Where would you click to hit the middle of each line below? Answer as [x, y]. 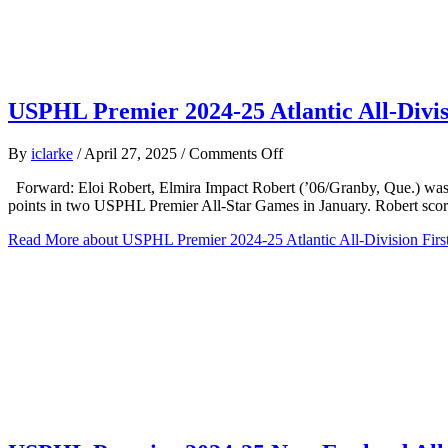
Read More [43, 239]
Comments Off [236, 153]
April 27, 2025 [132, 153]
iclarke [52, 153]
